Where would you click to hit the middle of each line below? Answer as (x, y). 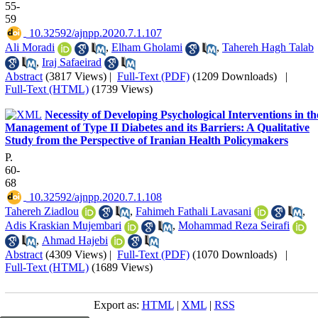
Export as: (117, 305)
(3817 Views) (76, 76)
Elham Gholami (147, 48)
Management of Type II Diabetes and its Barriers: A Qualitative (157, 127)
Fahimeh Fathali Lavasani (193, 211)
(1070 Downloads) (235, 254)
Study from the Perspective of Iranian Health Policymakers (147, 140)
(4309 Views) (76, 254)
